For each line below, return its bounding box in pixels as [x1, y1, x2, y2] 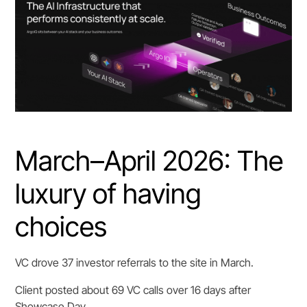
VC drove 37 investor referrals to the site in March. [15, 256, 254, 270]
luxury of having [15, 177, 202, 211]
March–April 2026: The [15, 144, 284, 178]
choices [15, 210, 108, 244]
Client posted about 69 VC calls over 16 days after [15, 283, 251, 297]
